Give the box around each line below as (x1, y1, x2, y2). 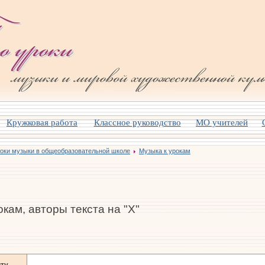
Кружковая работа (7, 117, 77, 127)
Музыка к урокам (139, 147, 190, 154)
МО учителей (196, 117, 248, 127)
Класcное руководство (93, 117, 181, 127)
